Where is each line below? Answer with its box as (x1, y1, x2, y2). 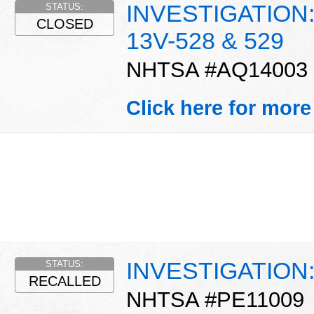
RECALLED (28, 273, 101, 289)
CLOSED (36, 16, 93, 32)
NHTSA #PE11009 (126, 287, 304, 312)
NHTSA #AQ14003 (126, 57, 308, 83)
